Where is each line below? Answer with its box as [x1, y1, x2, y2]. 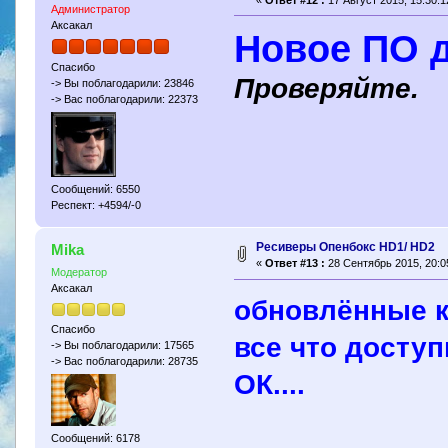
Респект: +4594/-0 [50, 199, 141, 212]
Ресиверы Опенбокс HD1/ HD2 [255, 240, 435, 255]
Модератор [50, 266, 107, 279]
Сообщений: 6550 [50, 183, 140, 196]
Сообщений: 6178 [50, 431, 140, 444]
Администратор [50, 2, 130, 15]
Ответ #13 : [264, 257, 325, 270]
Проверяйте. [234, 71, 420, 104]
